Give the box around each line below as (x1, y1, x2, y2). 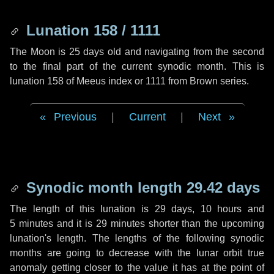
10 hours (200, 204, 242, 214)
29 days (154, 204, 193, 214)
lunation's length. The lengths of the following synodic (10, 233, 264, 243)
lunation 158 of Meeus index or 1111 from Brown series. (10, 76, 249, 86)
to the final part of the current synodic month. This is (10, 61, 264, 72)
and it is (53, 218, 97, 229)
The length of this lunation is (10, 204, 155, 214)
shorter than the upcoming (144, 218, 265, 229)
